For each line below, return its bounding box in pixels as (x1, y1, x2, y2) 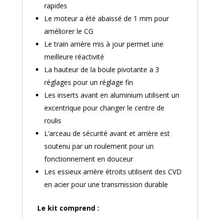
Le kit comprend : (37, 203, 99, 213)
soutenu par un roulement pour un (44, 141, 154, 151)
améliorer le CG (44, 27, 93, 36)
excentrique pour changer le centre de (44, 103, 165, 113)
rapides (44, 1, 67, 11)
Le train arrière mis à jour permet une (44, 39, 164, 49)
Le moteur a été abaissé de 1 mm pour (44, 14, 169, 24)
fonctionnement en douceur (44, 154, 133, 164)
